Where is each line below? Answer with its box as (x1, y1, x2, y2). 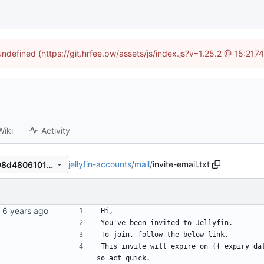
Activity (41, 125, 71, 136)
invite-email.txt (153, 159, 210, 170)
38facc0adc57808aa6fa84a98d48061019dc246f (46, 159, 53, 170)
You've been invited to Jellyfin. (101, 219, 233, 227)
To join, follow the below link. (101, 230, 229, 239)
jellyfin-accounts (68, 159, 131, 170)
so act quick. (97, 254, 150, 263)
